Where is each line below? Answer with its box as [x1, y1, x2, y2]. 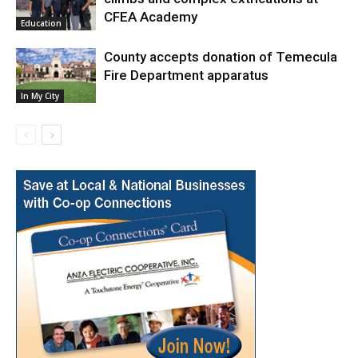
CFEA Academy [104, 8, 197, 25]
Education [21, 17, 62, 29]
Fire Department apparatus [104, 66, 268, 83]
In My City [21, 89, 59, 101]
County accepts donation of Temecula [104, 48, 337, 65]
